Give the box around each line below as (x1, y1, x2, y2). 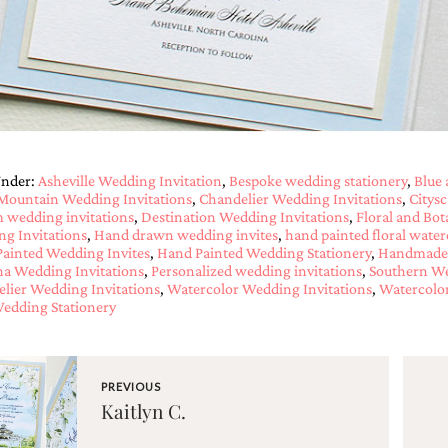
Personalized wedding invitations (150, 262, 362, 279)
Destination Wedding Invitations (140, 208, 349, 225)
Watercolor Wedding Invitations (166, 280, 372, 297)
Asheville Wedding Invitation (37, 172, 222, 189)
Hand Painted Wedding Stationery (156, 244, 371, 261)
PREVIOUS (100, 380, 161, 393)
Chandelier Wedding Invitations (198, 190, 402, 207)
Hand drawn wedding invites (93, 226, 278, 243)
